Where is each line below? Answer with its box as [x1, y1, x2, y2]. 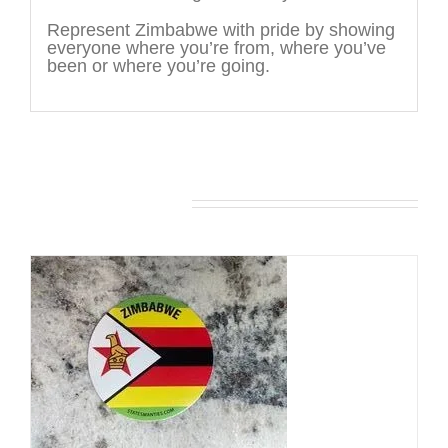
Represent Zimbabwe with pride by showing [46, 20, 395, 41]
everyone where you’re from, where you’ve [46, 38, 386, 59]
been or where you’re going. [46, 56, 270, 77]
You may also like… [30, 192, 187, 213]
